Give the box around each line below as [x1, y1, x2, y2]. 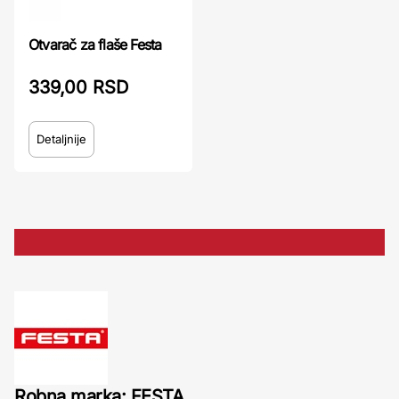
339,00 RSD [28, 77, 128, 98]
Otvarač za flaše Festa [28, 36, 162, 53]
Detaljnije [37, 132, 86, 146]
